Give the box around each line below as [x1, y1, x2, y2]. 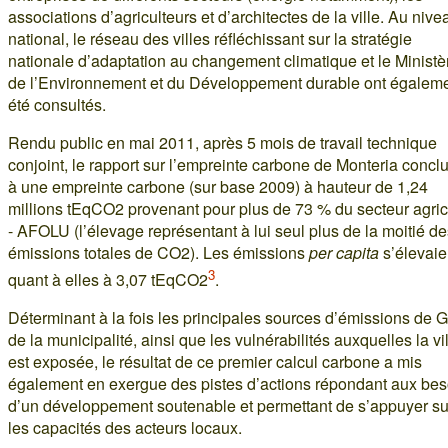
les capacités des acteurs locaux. [8, 415, 242, 439]
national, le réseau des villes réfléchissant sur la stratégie [8, 26, 412, 50]
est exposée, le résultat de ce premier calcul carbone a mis [8, 349, 422, 373]
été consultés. [8, 92, 106, 116]
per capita [309, 240, 379, 264]
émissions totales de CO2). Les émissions [8, 240, 309, 264]
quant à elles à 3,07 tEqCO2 [8, 267, 208, 291]
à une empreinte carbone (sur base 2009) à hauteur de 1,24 [8, 174, 428, 198]
